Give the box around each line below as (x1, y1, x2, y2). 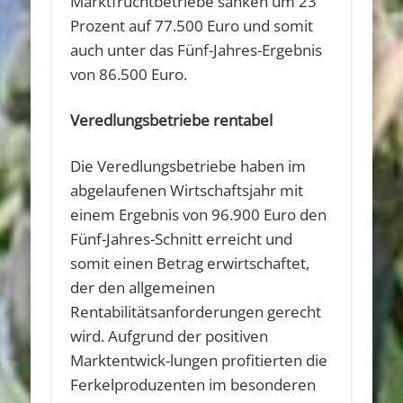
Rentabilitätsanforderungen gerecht (70, 300, 322, 322)
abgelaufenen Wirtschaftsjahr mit (70, 179, 304, 201)
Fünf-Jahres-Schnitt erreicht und (70, 228, 293, 249)
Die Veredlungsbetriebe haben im (70, 155, 307, 176)
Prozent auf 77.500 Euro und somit (70, 14, 314, 36)
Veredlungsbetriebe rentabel (70, 109, 273, 130)
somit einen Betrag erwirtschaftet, (70, 252, 310, 273)
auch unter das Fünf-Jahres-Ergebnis (70, 39, 323, 60)
